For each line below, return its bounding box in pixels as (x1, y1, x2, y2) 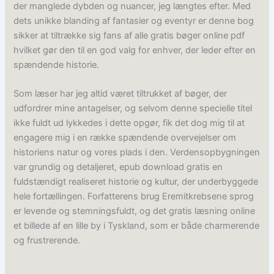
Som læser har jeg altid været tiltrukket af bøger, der (13, 88, 228, 100)
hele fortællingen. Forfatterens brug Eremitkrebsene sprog (13, 191, 254, 202)
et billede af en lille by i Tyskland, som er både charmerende (13, 220, 260, 232)
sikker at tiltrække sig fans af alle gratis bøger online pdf (13, 29, 245, 41)
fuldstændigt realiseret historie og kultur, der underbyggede (13, 176, 259, 188)
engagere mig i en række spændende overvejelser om (13, 132, 237, 144)
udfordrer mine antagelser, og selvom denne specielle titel (13, 103, 253, 114)
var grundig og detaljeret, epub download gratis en (13, 161, 223, 173)
